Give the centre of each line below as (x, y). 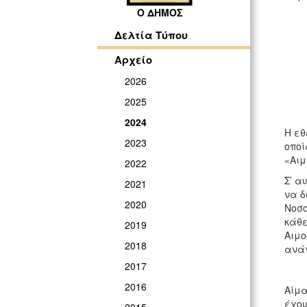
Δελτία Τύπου (151, 35)
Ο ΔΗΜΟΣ (160, 13)
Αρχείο (133, 60)
